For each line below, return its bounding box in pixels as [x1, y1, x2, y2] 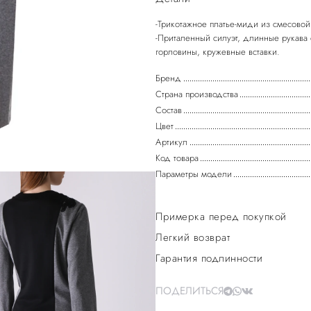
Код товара [155, 151, 199, 165]
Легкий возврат [155, 230, 230, 245]
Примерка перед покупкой [155, 209, 287, 224]
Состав [155, 103, 182, 117]
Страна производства [155, 87, 238, 101]
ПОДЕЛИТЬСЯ [155, 283, 224, 299]
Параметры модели [155, 167, 232, 180]
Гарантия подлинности [155, 251, 262, 266]
